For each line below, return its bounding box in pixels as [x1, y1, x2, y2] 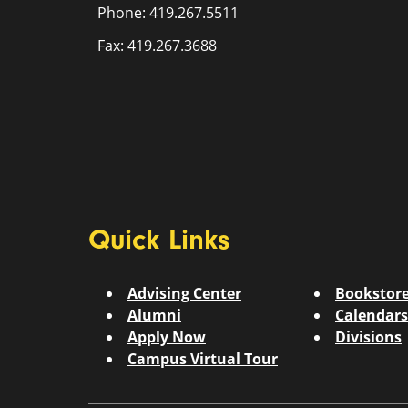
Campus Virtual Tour [127, 349, 278, 369]
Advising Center [127, 283, 241, 303]
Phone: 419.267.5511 [97, 3, 242, 23]
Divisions [335, 327, 402, 347]
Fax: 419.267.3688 [97, 36, 217, 56]
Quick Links [88, 222, 229, 256]
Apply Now [127, 327, 206, 347]
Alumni [127, 305, 181, 325]
